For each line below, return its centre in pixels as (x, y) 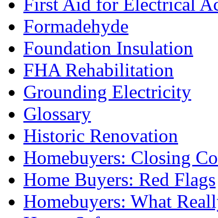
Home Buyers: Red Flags (119, 180)
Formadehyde (76, 26)
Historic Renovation (101, 136)
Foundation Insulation (108, 48)
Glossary (57, 114)
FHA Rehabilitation (99, 70)
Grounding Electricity (107, 92)
